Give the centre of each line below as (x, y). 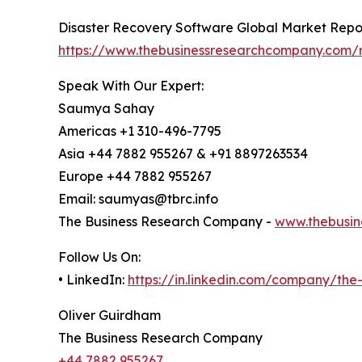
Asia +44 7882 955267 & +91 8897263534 (183, 154)
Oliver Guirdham (109, 316)
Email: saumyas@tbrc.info (138, 199)
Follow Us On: (99, 257)
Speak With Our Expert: (131, 86)
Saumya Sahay (106, 109)
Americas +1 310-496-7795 (140, 131)
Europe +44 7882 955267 (135, 177)
